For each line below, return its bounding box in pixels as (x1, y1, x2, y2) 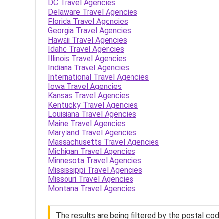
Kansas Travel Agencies (48, 91, 130, 100)
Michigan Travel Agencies (48, 147, 135, 156)
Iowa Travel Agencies (48, 82, 122, 91)
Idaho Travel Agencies (48, 44, 124, 54)
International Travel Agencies (48, 72, 149, 82)
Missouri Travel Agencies (48, 175, 133, 184)
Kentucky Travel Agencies (48, 100, 138, 109)
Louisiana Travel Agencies (48, 109, 136, 119)
